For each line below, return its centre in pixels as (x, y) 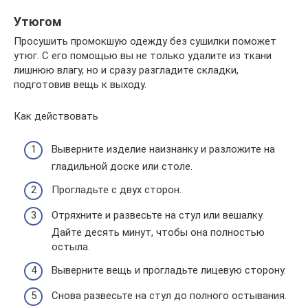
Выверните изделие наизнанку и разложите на (163, 149)
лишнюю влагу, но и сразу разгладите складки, (126, 70)
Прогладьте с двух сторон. (117, 189)
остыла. (71, 247)
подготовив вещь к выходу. (80, 84)
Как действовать (56, 116)
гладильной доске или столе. (122, 166)
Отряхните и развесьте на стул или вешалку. (158, 215)
